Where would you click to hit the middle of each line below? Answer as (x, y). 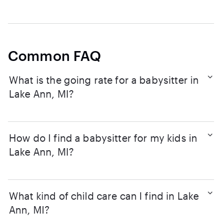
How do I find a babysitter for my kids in (103, 138)
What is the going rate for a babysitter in (104, 80)
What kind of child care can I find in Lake (104, 196)
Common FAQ (55, 55)
